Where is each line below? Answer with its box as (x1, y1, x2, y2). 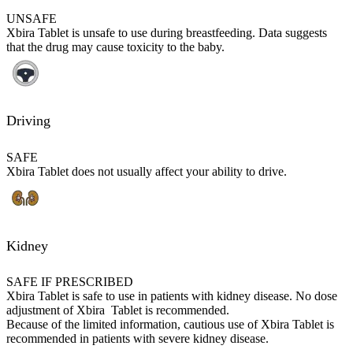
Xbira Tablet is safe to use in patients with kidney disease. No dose (6, 289, 337, 303)
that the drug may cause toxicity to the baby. (6, 40, 225, 54)
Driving (6, 113, 50, 129)
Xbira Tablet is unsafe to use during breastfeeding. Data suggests (6, 26, 327, 40)
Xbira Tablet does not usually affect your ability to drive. (6, 165, 287, 179)
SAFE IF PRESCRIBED (6, 275, 133, 289)
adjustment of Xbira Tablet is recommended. (6, 303, 229, 318)
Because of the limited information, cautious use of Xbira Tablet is (6, 318, 334, 332)
